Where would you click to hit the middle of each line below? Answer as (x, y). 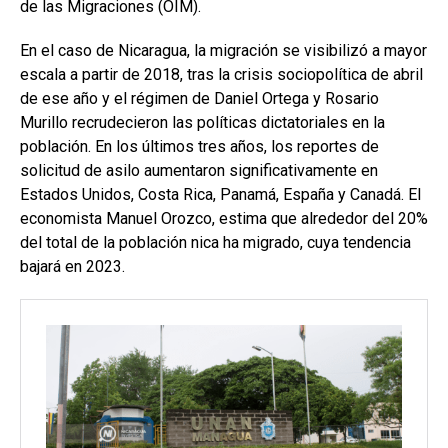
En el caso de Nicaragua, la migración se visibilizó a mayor (223, 51)
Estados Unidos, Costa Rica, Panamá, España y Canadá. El (220, 195)
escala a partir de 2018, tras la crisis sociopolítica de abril (221, 75)
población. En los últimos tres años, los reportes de (199, 147)
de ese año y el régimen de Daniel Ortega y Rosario (199, 99)
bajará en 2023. (72, 267)
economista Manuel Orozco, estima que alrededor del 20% (224, 219)
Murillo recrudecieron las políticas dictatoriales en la (202, 123)
